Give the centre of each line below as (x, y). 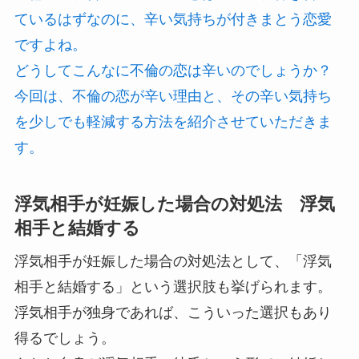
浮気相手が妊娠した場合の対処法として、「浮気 (173, 261)
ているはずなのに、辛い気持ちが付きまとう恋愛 (173, 19)
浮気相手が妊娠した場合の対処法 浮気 (174, 204)
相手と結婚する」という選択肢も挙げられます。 (173, 286)
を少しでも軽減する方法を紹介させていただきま (173, 121)
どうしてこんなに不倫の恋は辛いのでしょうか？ (173, 70)
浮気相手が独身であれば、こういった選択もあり (173, 312)
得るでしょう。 (65, 338)
